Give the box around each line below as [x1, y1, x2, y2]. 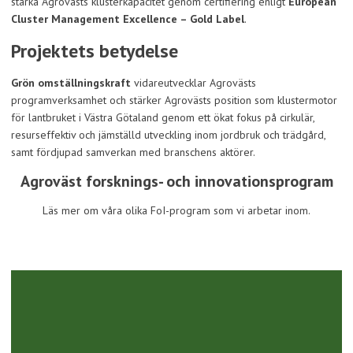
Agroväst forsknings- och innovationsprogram [20, 170, 333, 191]
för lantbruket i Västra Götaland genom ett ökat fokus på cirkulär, [11, 110, 314, 124]
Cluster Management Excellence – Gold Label [11, 11, 244, 26]
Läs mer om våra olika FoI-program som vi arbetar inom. [43, 203, 310, 217]
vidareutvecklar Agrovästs [134, 75, 256, 90]
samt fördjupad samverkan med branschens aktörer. [11, 144, 255, 159]
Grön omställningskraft [11, 75, 134, 90]
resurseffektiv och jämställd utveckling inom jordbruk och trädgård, [11, 127, 325, 142]
